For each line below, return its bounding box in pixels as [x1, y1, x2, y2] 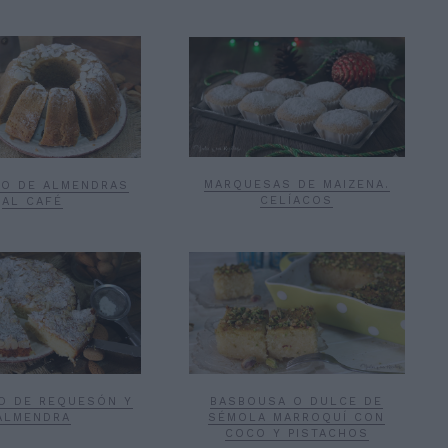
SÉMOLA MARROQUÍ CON [208, 410, 386, 424]
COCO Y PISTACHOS [224, 426, 369, 440]
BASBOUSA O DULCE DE [210, 394, 384, 408]
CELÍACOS [260, 194, 334, 208]
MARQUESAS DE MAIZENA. [203, 178, 390, 192]
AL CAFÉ [2, 194, 64, 208]
